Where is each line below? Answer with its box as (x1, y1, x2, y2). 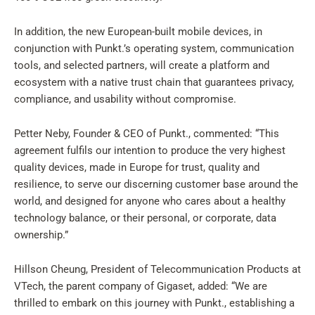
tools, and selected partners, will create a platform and (14, 59, 269, 72)
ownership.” (14, 229, 68, 241)
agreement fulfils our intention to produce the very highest (14, 144, 285, 157)
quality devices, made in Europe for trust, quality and (14, 161, 259, 174)
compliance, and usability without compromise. (14, 93, 236, 105)
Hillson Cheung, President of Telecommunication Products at (14, 263, 301, 276)
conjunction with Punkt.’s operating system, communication (14, 42, 294, 55)
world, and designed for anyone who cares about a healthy (14, 195, 285, 207)
